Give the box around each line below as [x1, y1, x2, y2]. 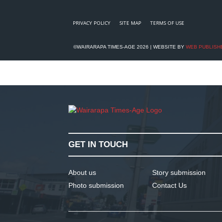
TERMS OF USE [150, 19, 184, 26]
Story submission [152, 168, 206, 176]
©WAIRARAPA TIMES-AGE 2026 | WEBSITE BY [73, 44, 186, 50]
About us [68, 168, 96, 176]
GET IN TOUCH [68, 140, 128, 149]
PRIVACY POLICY [73, 19, 111, 26]
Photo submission [68, 181, 124, 189]
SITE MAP [119, 19, 141, 26]
